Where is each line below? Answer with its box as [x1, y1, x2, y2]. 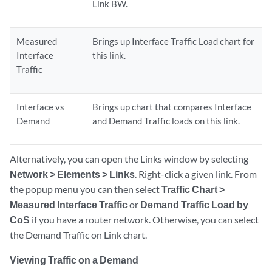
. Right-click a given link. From [135, 168, 257, 180]
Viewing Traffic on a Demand [10, 254, 138, 265]
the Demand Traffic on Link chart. [10, 229, 147, 240]
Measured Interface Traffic [10, 199, 127, 210]
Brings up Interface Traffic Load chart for [92, 36, 255, 47]
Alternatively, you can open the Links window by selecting [10, 153, 248, 165]
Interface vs [16, 101, 65, 112]
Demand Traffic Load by [140, 199, 248, 210]
